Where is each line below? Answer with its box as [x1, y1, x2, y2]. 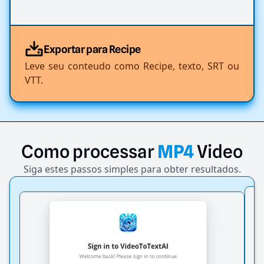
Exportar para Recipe [44, 43, 141, 56]
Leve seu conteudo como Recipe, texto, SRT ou [25, 60, 239, 73]
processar [72, 141, 154, 163]
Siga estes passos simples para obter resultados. [23, 163, 241, 176]
